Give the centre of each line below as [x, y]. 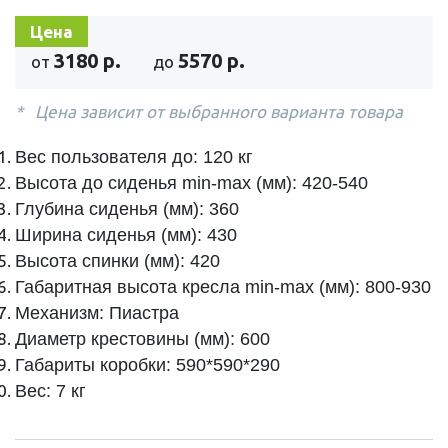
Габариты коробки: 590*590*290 [147, 364]
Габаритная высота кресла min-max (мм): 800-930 [223, 286]
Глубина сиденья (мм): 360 [127, 208]
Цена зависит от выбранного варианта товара [219, 111]
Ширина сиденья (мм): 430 [126, 234]
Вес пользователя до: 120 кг [134, 156]
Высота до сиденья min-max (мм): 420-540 [191, 182]
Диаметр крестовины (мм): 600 [142, 338]
